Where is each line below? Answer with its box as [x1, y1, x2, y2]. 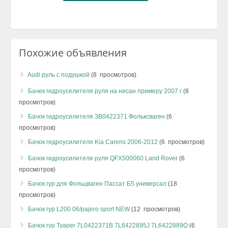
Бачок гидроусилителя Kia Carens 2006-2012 [28, 138, 158, 146]
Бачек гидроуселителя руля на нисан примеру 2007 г [28, 87, 182, 95]
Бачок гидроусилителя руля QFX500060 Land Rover [28, 154, 178, 162]
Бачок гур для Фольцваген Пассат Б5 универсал [28, 180, 167, 187]
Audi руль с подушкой [27, 71, 90, 78]
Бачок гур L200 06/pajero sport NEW [28, 205, 130, 213]
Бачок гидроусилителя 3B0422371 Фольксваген [28, 112, 165, 120]
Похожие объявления [19, 45, 127, 60]
